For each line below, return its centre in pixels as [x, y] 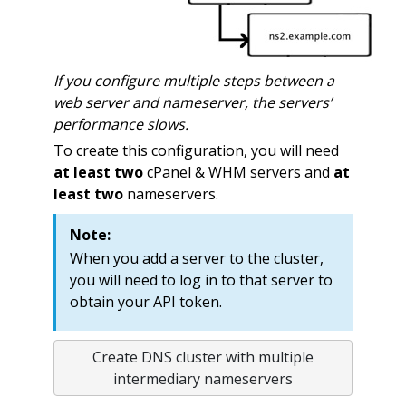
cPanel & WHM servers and [238, 172]
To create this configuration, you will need [196, 150]
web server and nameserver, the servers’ [192, 102]
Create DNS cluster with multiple [203, 357]
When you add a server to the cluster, [196, 258]
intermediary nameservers [203, 378]
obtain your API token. [145, 301]
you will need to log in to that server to [201, 280]
